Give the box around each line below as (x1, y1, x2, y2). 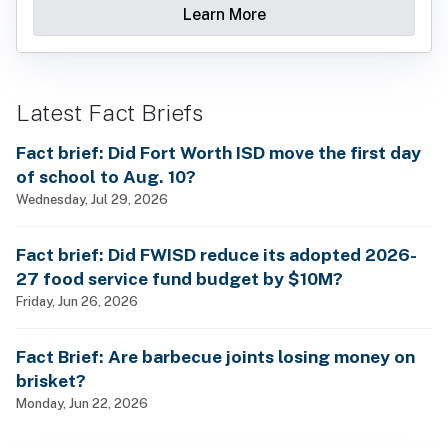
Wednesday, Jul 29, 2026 (16, 191, 168, 208)
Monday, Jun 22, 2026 (16, 395, 148, 412)
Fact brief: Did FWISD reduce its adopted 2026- (16, 244, 417, 266)
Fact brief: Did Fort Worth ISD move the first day (16, 142, 421, 164)
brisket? (16, 370, 86, 392)
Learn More (182, 5, 266, 25)
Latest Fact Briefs (16, 99, 203, 127)
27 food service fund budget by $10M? (16, 268, 343, 290)
